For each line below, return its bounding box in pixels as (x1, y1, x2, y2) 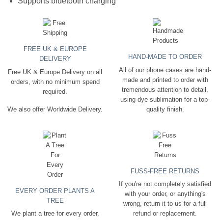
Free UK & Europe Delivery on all (8, 68, 102, 76)
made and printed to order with (122, 76, 208, 83)
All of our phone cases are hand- (119, 66, 211, 74)
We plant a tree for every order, (11, 209, 99, 217)
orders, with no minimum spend (10, 78, 100, 85)
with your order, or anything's (124, 190, 206, 197)
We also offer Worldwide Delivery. (7, 106, 103, 113)
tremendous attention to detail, (122, 85, 208, 93)
